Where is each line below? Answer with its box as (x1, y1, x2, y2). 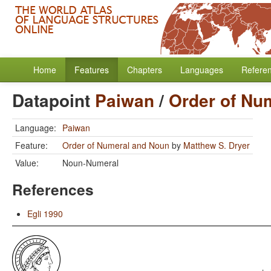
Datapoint (12, 88, 95, 113)
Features (74, 64, 109, 76)
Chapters (127, 64, 162, 76)
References (12, 178, 94, 200)
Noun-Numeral (62, 157, 119, 169)
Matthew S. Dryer (183, 139, 250, 151)
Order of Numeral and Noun (62, 139, 169, 151)
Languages (180, 64, 223, 76)
